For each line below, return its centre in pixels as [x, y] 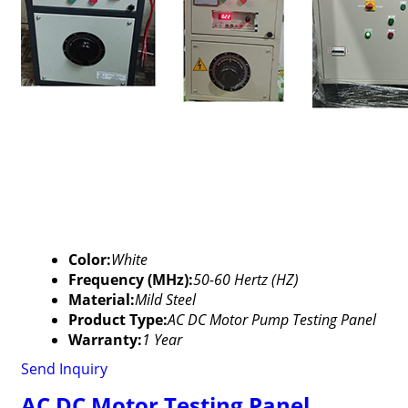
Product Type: [117, 320]
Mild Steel [165, 300]
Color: [89, 260]
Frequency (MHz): [130, 280]
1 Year [162, 340]
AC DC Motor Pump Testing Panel [271, 320]
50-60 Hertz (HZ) [245, 280]
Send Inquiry [64, 369]
